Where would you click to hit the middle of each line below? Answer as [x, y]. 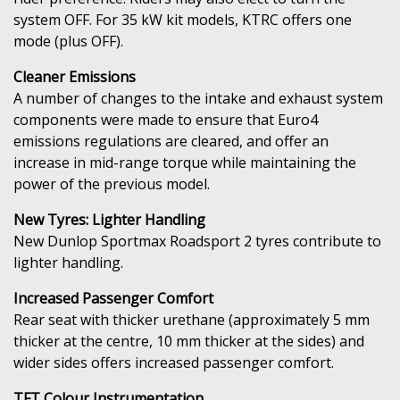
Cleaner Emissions [75, 76]
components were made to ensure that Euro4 [166, 119]
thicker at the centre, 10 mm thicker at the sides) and [189, 341]
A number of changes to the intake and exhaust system [198, 98]
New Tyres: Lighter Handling [109, 219]
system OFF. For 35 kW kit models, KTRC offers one [183, 19]
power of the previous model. [113, 183]
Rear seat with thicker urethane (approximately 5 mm [192, 319]
